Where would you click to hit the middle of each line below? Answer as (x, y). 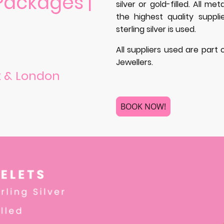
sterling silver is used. (156, 29)
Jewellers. (134, 62)
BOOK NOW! (143, 107)
